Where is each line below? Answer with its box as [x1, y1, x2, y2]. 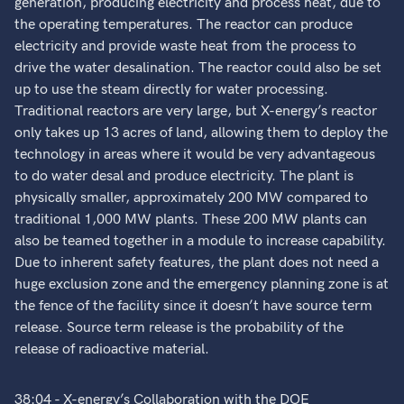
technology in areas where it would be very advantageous [14, 146, 376, 163]
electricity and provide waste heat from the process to [14, 38, 357, 55]
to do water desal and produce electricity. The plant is [14, 168, 354, 185]
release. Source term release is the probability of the [14, 319, 344, 336]
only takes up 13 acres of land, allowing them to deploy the [14, 124, 389, 142]
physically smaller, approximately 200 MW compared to [14, 189, 369, 207]
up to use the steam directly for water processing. [14, 81, 329, 98]
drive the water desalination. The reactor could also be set [14, 60, 382, 77]
